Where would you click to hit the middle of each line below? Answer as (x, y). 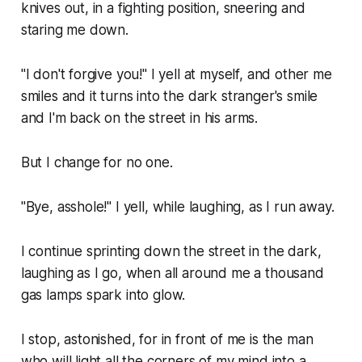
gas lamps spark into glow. (103, 295)
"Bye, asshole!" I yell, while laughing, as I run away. (177, 207)
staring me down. (74, 30)
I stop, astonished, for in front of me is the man (167, 340)
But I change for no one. (97, 163)
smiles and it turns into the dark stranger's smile (169, 97)
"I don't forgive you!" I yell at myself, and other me (176, 75)
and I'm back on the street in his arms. (139, 118)
